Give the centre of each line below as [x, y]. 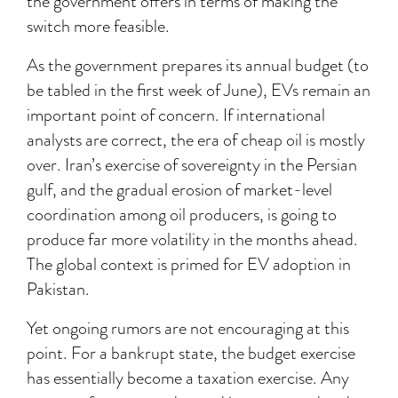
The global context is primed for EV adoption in [189, 264]
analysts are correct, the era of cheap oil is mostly [196, 140]
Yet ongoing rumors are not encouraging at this [188, 328]
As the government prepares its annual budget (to [198, 65]
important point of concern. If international [176, 115]
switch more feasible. [98, 26]
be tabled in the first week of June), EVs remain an [199, 90]
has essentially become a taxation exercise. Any [188, 378]
